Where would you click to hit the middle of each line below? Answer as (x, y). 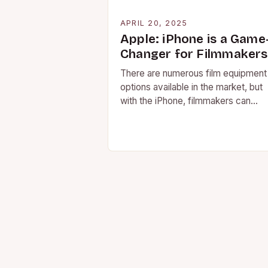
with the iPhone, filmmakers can (185, 101)
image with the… (154, 128)
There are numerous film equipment (194, 73)
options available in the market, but (191, 87)
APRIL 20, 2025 (154, 23)
